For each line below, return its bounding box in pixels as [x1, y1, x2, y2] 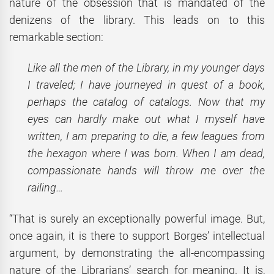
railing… [28, 181, 63, 194]
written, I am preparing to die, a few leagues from [28, 130, 265, 143]
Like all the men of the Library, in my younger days [28, 61, 265, 75]
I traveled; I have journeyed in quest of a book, [28, 78, 265, 92]
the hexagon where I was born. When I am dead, [28, 147, 265, 160]
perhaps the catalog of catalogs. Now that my [28, 95, 265, 109]
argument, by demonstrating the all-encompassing [9, 246, 265, 259]
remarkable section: [9, 30, 104, 43]
